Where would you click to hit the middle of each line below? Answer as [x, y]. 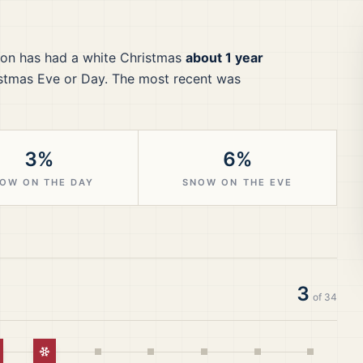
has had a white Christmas [98, 58]
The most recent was [176, 79]
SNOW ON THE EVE [237, 182]
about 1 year [224, 58]
